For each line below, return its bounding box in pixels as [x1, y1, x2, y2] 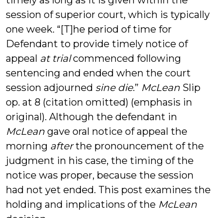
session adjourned [6, 82, 95, 93]
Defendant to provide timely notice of [6, 38, 188, 50]
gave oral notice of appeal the [45, 126, 187, 137]
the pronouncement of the [73, 140, 204, 152]
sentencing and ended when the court [6, 67, 191, 79]
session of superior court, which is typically [6, 9, 210, 20]
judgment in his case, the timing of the [6, 155, 194, 166]
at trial [40, 53, 71, 64]
